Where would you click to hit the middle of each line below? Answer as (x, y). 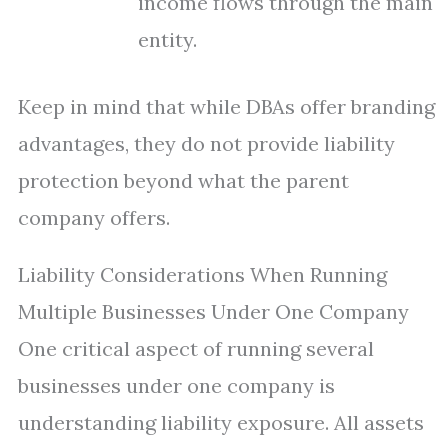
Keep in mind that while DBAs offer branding (226, 106)
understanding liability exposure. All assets (221, 422)
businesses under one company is (176, 385)
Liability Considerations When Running (202, 274)
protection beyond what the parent (183, 180)
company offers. (94, 217)
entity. (167, 39)
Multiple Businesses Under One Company (213, 311)
